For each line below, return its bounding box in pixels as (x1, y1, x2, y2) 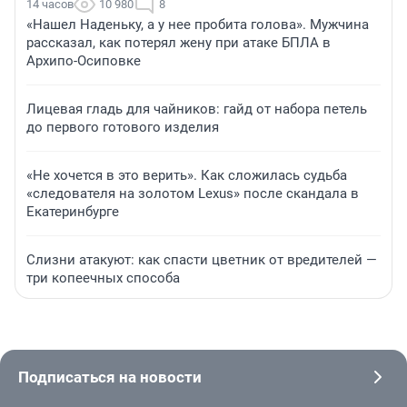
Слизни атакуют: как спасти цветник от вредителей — (26, 251, 377, 268)
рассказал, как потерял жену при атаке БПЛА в (26, 34, 331, 51)
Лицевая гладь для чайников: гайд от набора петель (26, 100, 367, 117)
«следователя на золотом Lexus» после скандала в (26, 184, 359, 202)
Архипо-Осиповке (26, 52, 141, 69)
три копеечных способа (26, 269, 180, 286)
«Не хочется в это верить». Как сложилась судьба (26, 166, 347, 184)
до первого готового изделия (26, 118, 219, 135)
